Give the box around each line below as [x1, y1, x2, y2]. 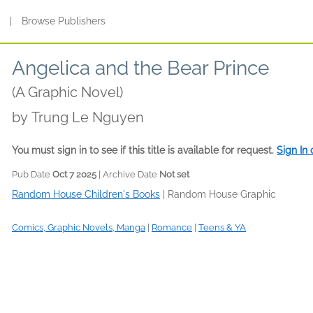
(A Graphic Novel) [12, 84, 123, 101]
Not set [159, 169, 189, 180]
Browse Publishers [22, 15, 106, 27]
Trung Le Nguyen [31, 109, 144, 126]
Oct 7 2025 [52, 169, 96, 180]
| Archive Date [96, 169, 159, 180]
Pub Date [12, 169, 52, 180]
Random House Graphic [168, 189, 276, 200]
